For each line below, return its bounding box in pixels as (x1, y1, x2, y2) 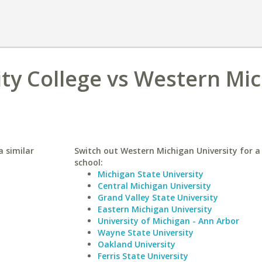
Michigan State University (97, 168, 204, 180)
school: (74, 157, 103, 168)
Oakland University (97, 239, 175, 250)
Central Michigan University (97, 180, 211, 191)
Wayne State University (97, 227, 194, 238)
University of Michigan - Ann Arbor (97, 215, 239, 226)
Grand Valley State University (97, 192, 218, 203)
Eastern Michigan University (97, 204, 212, 215)
